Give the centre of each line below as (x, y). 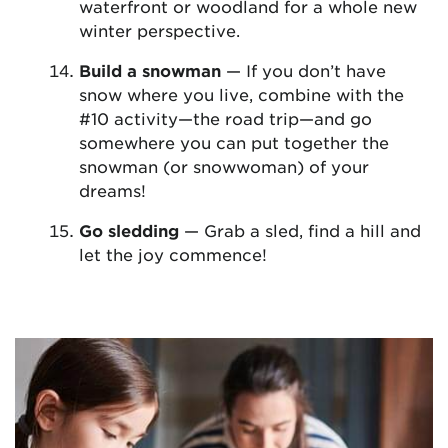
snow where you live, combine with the (241, 94)
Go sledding (129, 230)
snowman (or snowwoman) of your (224, 166)
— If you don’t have (303, 70)
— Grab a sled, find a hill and (300, 230)
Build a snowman (150, 70)
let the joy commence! (173, 254)
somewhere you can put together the (234, 142)
